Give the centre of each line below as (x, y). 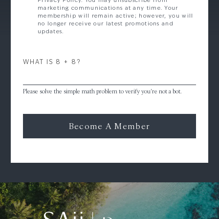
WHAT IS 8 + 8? (52, 63)
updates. (51, 32)
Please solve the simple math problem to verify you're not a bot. (102, 91)
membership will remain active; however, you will (116, 16)
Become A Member (109, 126)
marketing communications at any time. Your (108, 9)
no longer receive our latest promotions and (106, 24)
